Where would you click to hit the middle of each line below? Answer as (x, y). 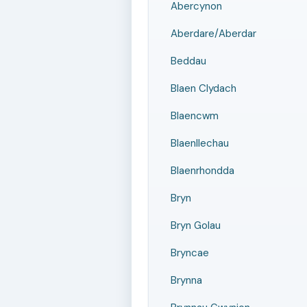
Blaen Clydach (204, 88)
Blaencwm (195, 116)
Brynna (186, 280)
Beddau (188, 61)
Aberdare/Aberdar (213, 34)
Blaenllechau (200, 143)
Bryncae (190, 253)
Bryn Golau (196, 225)
